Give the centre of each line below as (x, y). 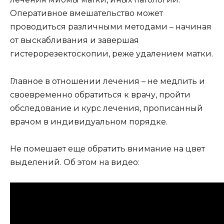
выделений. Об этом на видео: (75, 162)
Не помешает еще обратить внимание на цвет (107, 148)
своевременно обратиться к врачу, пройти (100, 94)
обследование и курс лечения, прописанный (106, 108)
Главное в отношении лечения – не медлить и (107, 81)
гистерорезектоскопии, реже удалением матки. (111, 54)
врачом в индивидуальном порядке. (89, 121)
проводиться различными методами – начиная (111, 27)
